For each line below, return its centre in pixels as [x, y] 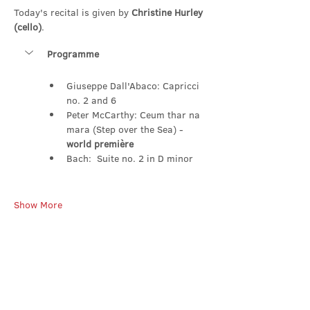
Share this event [60, 245]
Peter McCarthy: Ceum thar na [135, 115]
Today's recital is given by [73, 12]
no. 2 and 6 [91, 100]
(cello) [28, 27]
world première [100, 144]
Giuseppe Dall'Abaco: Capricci [134, 86]
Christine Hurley [168, 12]
